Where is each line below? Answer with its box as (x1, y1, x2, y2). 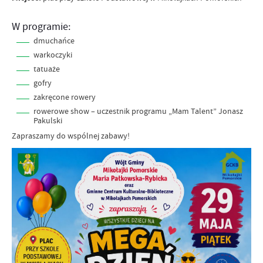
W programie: (12, 19, 70, 34)
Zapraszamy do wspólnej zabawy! (12, 130, 130, 141)
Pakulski (33, 115, 62, 126)
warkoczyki (33, 49, 72, 60)
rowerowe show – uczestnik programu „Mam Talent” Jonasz (33, 106, 243, 117)
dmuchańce (33, 35, 75, 46)
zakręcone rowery (33, 92, 96, 103)
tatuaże (33, 63, 60, 75)
